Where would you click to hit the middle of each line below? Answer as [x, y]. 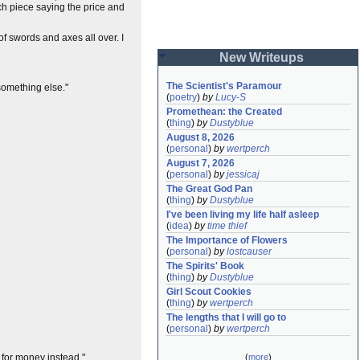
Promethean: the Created [224, 112]
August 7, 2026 [200, 163]
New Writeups [261, 57]
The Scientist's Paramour [224, 86]
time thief [227, 226]
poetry [183, 97]
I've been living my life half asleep [243, 215]
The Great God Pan [209, 189]
